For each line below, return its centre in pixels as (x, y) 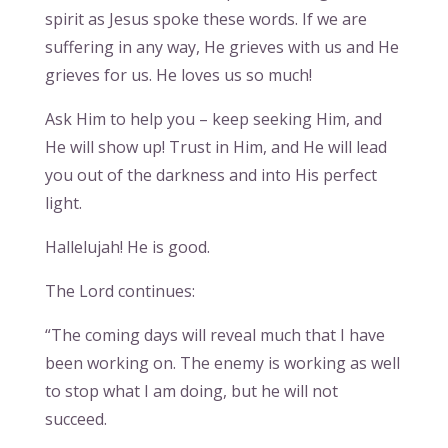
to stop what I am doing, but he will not (191, 391)
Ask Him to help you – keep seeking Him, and (213, 119)
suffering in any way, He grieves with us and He (221, 47)
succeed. (75, 419)
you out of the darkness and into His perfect (210, 175)
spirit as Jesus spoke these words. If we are (205, 19)
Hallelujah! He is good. (127, 247)
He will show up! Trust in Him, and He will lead (215, 147)
